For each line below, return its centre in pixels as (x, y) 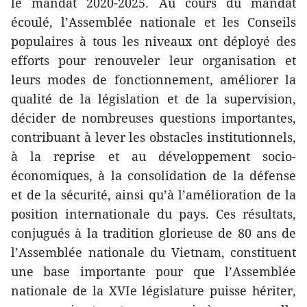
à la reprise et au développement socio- (153, 157)
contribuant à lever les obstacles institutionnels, (153, 137)
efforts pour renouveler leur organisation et (153, 61)
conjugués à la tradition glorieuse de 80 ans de (153, 233)
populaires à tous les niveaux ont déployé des (153, 41)
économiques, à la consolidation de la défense (153, 176)
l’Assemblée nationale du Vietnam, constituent (153, 253)
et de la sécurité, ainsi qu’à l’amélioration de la (153, 195)
